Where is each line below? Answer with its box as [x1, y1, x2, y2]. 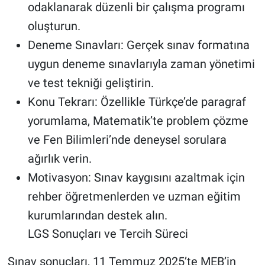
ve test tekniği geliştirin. [27, 75, 154, 90]
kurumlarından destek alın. [27, 208, 167, 222]
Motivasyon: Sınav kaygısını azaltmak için [27, 170, 245, 185]
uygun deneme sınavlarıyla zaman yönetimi [27, 56, 255, 71]
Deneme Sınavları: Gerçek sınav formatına [27, 37, 250, 52]
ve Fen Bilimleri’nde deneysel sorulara [27, 132, 227, 147]
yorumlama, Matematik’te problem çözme [27, 113, 248, 128]
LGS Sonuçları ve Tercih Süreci [27, 226, 188, 241]
